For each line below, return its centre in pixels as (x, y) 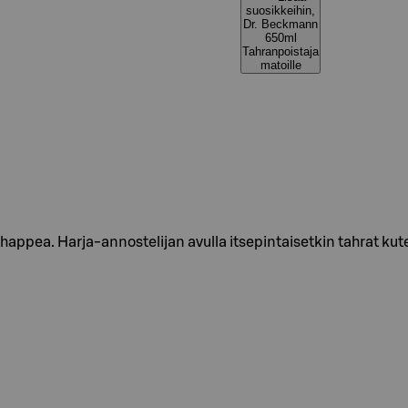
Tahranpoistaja (280, 51)
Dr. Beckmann (280, 24)
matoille (280, 65)
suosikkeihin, (280, 10)
